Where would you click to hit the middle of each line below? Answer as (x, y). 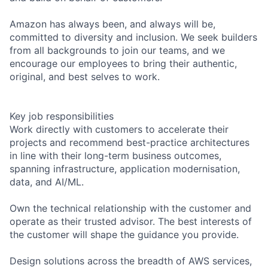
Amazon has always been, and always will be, (112, 24)
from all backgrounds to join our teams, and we (117, 50)
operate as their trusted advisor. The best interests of (131, 221)
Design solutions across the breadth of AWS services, (131, 261)
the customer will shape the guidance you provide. (124, 234)
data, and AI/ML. (47, 182)
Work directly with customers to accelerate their (119, 129)
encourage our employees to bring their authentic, (123, 63)
